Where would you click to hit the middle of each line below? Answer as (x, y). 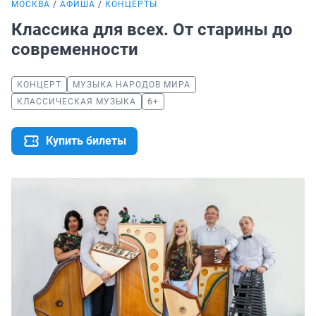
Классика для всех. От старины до (152, 30)
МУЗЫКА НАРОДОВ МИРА (132, 85)
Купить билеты (86, 141)
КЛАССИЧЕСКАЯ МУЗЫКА (77, 102)
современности (77, 49)
